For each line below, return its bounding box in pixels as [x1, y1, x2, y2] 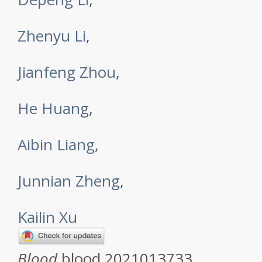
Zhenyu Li [18, 25, 86, 46]
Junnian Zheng [18, 170, 120, 191]
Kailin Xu [18, 206, 77, 227]
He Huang [18, 98, 89, 119]
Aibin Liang [18, 134, 95, 155]
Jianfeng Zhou [18, 61, 116, 82]
